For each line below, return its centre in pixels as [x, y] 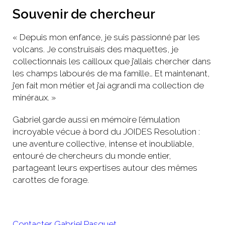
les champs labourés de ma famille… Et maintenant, [111, 73]
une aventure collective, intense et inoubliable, [103, 143]
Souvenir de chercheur [84, 14]
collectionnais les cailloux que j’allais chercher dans [112, 61]
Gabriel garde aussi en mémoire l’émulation [96, 119]
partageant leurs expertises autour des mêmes [105, 167]
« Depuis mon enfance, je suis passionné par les [106, 37]
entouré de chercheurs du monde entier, [92, 155]
